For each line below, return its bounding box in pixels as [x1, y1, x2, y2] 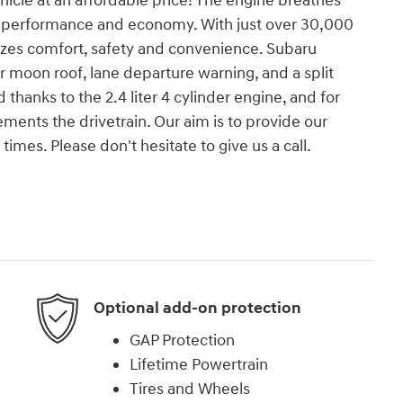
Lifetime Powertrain [130, 354, 268, 375]
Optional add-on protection [94, 298, 301, 319]
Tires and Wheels [130, 378, 250, 399]
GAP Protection [130, 329, 235, 351]
